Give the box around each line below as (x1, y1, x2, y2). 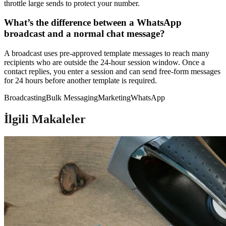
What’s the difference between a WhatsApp (4, 17, 182, 28)
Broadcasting (4, 93, 46, 102)
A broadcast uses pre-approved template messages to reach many (4, 48, 209, 58)
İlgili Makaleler (4, 112, 86, 126)
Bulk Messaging (46, 93, 98, 102)
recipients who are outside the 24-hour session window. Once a (4, 58, 205, 67)
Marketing (98, 93, 131, 102)
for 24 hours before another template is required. (4, 76, 157, 85)
